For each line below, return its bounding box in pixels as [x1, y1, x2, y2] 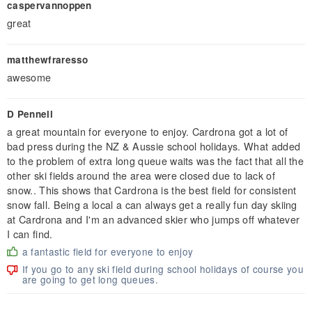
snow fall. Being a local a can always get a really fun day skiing [7, 196, 297, 212]
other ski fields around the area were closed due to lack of [7, 167, 275, 182]
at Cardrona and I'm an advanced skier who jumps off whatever [7, 211, 300, 226]
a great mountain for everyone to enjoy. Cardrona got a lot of [7, 123, 288, 139]
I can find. [7, 226, 53, 241]
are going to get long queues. [22, 272, 159, 286]
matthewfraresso [7, 52, 88, 66]
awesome [7, 69, 52, 84]
